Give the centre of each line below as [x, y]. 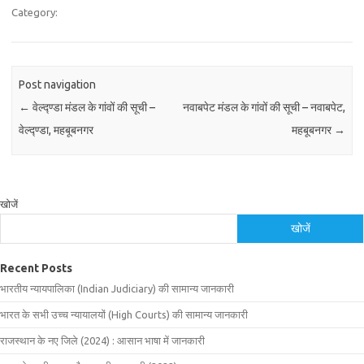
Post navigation [58, 85]
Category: [35, 12]
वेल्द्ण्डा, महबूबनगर [56, 130]
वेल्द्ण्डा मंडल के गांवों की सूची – [93, 108]
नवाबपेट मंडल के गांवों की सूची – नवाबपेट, [264, 108]
